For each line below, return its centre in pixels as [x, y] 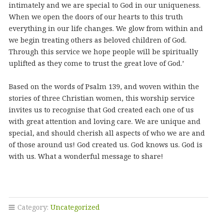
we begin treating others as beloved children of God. [97, 40]
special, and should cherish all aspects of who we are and [107, 133]
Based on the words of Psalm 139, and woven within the [104, 86]
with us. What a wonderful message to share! [86, 156]
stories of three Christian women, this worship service [101, 98]
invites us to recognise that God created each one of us [101, 110]
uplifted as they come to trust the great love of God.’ [96, 63]
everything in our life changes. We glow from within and [106, 28]
